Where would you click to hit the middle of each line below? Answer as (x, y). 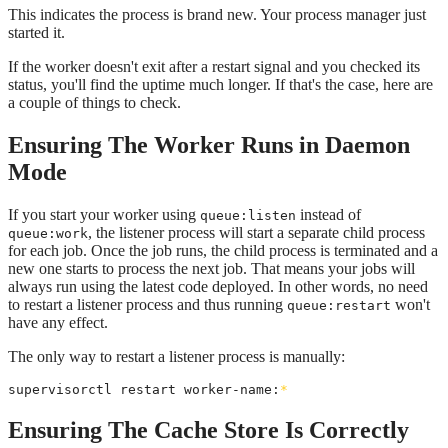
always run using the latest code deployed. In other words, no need (218, 286)
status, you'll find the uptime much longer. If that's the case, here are (220, 84)
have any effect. (58, 322)
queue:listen (248, 215)
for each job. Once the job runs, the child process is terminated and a (223, 250)
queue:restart (339, 305)
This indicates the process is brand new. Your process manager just (217, 14)
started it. (36, 32)
